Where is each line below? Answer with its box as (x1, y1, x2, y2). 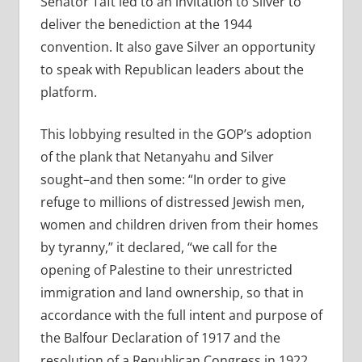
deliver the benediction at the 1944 (40, 15, 252, 34)
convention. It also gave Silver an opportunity (40, 38, 315, 57)
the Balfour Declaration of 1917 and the (40, 329, 280, 347)
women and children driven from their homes (40, 216, 318, 234)
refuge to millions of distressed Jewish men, (40, 193, 305, 212)
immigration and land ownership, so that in (40, 284, 304, 302)
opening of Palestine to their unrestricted (40, 261, 293, 280)
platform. (40, 83, 97, 102)
